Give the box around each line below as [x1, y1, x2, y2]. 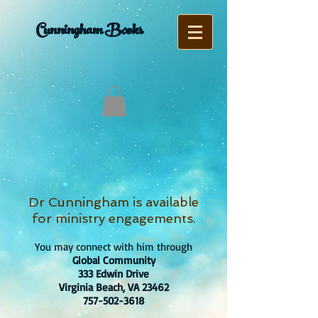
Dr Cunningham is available [28, 194, 199, 209]
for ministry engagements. [31, 211, 196, 226]
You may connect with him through [35, 240, 192, 253]
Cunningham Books [35, 17, 143, 47]
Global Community [72, 253, 155, 267]
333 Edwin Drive [78, 267, 149, 280]
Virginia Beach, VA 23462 [58, 280, 169, 294]
